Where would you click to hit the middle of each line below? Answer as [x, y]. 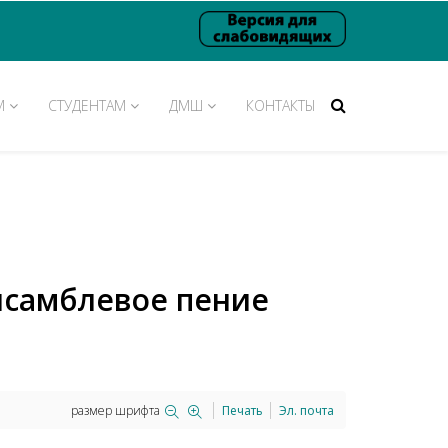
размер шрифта [115, 411]
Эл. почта [306, 411]
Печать [242, 411]
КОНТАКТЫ [281, 106]
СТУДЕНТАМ [87, 106]
